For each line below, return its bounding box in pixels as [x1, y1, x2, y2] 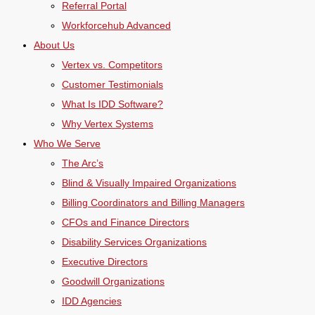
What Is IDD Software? [62, 98, 163, 110]
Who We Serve [34, 138, 101, 149]
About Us [34, 39, 75, 51]
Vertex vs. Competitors [62, 59, 162, 70]
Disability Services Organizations [62, 236, 207, 247]
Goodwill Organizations [62, 276, 165, 287]
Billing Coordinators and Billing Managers [62, 197, 245, 208]
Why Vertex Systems [62, 118, 153, 129]
